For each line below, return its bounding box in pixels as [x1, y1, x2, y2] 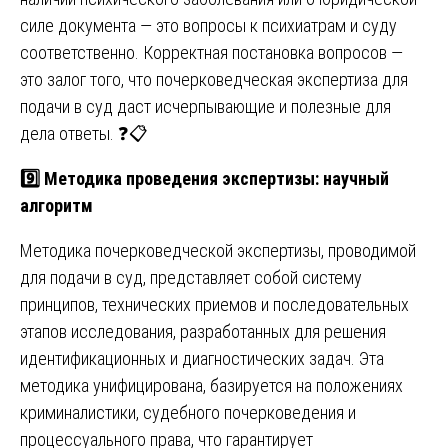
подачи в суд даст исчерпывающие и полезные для [20, 95, 391, 117]
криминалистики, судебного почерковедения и [20, 401, 356, 423]
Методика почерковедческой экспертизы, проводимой [20, 239, 416, 261]
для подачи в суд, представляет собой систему [20, 266, 362, 288]
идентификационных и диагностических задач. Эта [20, 347, 384, 369]
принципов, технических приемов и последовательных [20, 293, 409, 315]
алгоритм [20, 194, 93, 216]
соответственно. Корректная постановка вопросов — [20, 41, 403, 63]
